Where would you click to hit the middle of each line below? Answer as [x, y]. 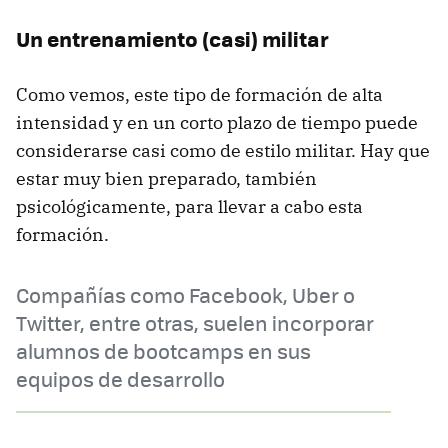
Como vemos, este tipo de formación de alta [199, 95]
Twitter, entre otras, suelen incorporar [195, 323]
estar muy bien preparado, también [166, 179]
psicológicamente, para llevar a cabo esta [189, 207]
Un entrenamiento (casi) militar [172, 39]
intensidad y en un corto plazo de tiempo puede [217, 123]
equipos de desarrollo [120, 379]
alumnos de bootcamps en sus [163, 351]
